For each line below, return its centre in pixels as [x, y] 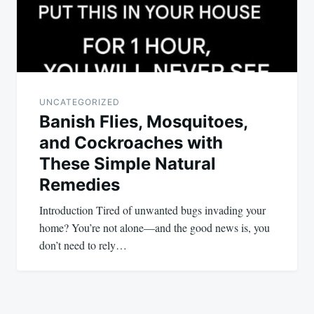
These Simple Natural [128, 163]
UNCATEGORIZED [80, 102]
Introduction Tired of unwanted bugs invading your [152, 210]
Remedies [80, 184]
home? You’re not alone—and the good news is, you [155, 227]
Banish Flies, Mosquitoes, [143, 121]
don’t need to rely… [83, 245]
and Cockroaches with [131, 142]
